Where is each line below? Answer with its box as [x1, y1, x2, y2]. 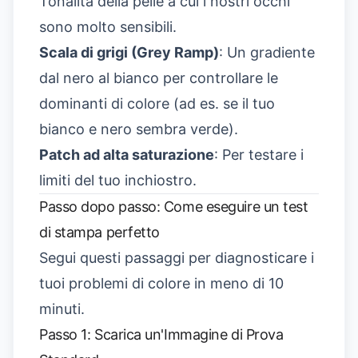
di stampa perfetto [39, 223, 160, 241]
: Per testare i [214, 145, 304, 163]
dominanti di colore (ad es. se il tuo [39, 94, 275, 112]
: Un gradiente [219, 43, 315, 61]
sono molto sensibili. [39, 18, 177, 35]
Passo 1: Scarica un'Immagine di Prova [39, 325, 284, 343]
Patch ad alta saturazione [39, 145, 214, 163]
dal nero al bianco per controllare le [39, 69, 278, 86]
